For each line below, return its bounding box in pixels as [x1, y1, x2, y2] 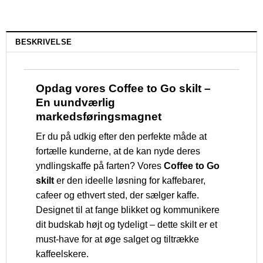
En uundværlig [36, 96, 115, 109]
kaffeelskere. [36, 249, 89, 259]
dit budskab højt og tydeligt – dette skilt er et [36, 220, 217, 230]
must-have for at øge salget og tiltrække [36, 234, 199, 245]
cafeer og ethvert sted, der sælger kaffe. [36, 190, 199, 201]
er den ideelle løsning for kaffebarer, [54, 176, 205, 186]
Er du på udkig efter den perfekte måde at [36, 131, 207, 142]
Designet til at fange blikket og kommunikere [36, 205, 220, 215]
